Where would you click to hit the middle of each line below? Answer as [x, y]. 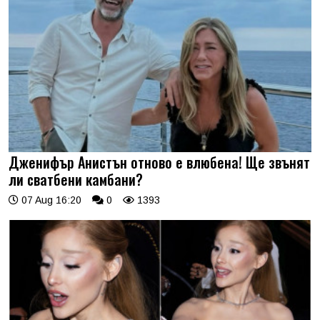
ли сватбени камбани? [76, 180]
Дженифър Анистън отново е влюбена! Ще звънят [159, 162]
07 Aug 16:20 [50, 200]
